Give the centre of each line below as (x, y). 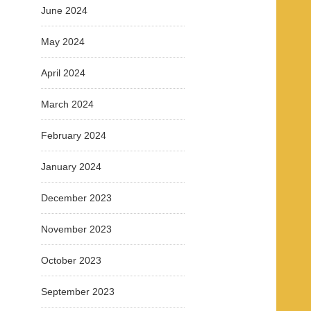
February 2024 (74, 135)
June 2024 (64, 10)
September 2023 (78, 292)
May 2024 (63, 42)
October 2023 (71, 260)
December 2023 (76, 198)
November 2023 (76, 229)
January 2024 (71, 167)
